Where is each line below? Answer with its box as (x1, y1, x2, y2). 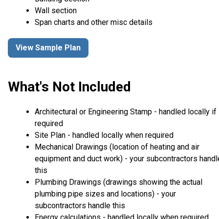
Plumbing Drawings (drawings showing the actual (35, 177, 202, 187)
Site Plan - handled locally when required (35, 130, 174, 140)
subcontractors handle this (35, 200, 125, 210)
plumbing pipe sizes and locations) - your (35, 189, 176, 198)
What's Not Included (8, 78, 131, 95)
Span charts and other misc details (35, 17, 153, 27)
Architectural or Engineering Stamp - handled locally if (35, 107, 217, 116)
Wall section (35, 5, 77, 15)
